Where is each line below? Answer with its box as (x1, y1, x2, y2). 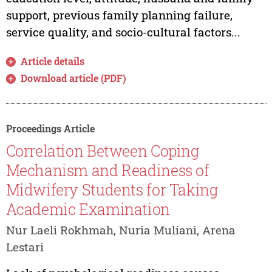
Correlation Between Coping (5, 141, 199, 161)
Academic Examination (5, 199, 170, 220)
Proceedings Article (5, 121, 95, 135)
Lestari (5, 239, 44, 255)
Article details (21, 54, 85, 67)
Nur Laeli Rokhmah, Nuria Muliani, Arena (5, 222, 236, 238)
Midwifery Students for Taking (5, 180, 218, 200)
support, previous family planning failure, (5, 7, 233, 22)
